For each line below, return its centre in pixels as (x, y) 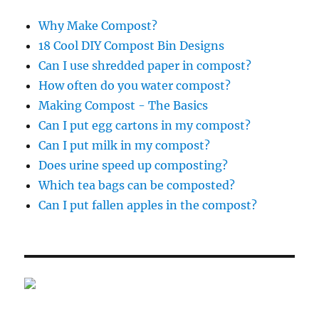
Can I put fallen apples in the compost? (148, 205)
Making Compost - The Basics (124, 106)
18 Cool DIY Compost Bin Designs (132, 46)
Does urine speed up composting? (134, 166)
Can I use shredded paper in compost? (145, 66)
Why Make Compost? (98, 26)
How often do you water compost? (135, 86)
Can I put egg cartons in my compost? (145, 126)
